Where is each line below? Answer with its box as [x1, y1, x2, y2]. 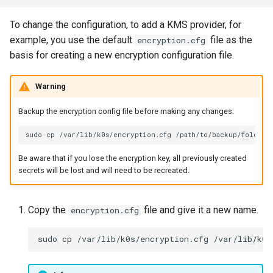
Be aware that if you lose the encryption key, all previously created [18, 154, 247, 163]
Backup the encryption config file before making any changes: [18, 106, 234, 116]
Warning [35, 82, 66, 91]
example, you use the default [10, 34, 135, 46]
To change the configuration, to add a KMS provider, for [10, 18, 241, 30]
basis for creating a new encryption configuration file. [10, 49, 234, 61]
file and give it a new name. [141, 204, 258, 216]
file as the [208, 34, 252, 46]
